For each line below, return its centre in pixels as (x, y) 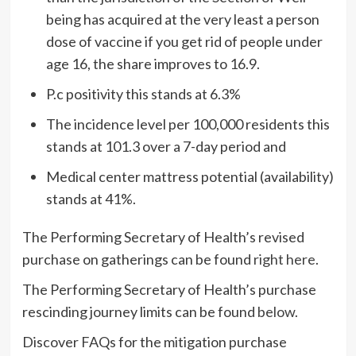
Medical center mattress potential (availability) (190, 176)
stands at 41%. (91, 198)
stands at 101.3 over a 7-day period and (166, 146)
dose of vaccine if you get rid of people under (184, 41)
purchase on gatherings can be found (137, 259)
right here (284, 259)
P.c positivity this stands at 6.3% (143, 93)
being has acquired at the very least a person (182, 19)
